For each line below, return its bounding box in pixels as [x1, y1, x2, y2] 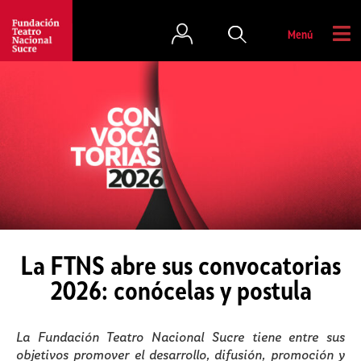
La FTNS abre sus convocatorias [20, 255, 341, 281]
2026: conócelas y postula [49, 280, 312, 306]
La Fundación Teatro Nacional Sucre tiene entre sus [16, 332, 345, 345]
